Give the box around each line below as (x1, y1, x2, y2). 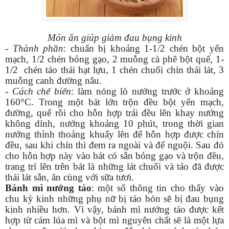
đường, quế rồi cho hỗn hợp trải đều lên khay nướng (5, 107, 224, 118)
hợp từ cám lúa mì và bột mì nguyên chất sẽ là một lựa (5, 214, 224, 225)
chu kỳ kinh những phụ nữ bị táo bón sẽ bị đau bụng (5, 193, 224, 204)
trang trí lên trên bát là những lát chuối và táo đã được (5, 161, 224, 172)
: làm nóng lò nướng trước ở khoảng (71, 85, 224, 97)
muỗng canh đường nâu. (5, 75, 102, 86)
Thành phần (12, 42, 64, 54)
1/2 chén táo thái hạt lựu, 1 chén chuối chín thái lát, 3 (5, 64, 224, 75)
